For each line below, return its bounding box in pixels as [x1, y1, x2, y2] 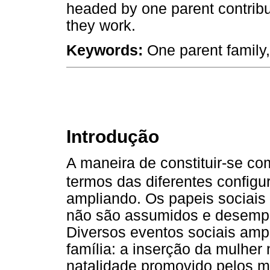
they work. [66, 17, 136, 34]
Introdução [66, 127, 159, 147]
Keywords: [66, 42, 143, 59]
